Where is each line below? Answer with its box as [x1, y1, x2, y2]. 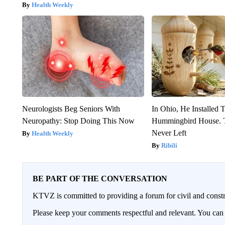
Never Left [152, 128, 187, 137]
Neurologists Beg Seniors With [22, 104, 120, 113]
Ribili [161, 141, 178, 149]
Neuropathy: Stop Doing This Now [22, 116, 135, 125]
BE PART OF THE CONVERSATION [32, 174, 167, 183]
